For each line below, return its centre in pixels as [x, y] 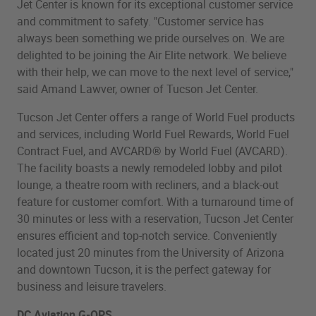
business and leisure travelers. [92, 286]
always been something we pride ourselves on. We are [151, 38]
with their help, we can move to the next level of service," [155, 72]
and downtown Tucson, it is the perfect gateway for [144, 269]
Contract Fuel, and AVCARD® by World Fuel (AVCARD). [152, 151]
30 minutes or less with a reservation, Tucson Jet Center [155, 218]
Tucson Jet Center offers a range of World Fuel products [156, 117]
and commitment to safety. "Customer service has [140, 21]
